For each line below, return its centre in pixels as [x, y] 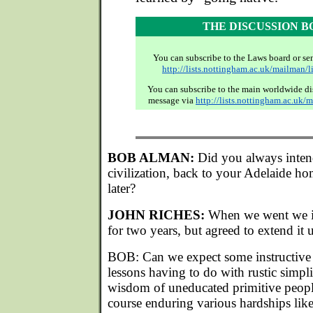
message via [172, 100]
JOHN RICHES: [156, 215]
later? [122, 188]
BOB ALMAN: [151, 158]
